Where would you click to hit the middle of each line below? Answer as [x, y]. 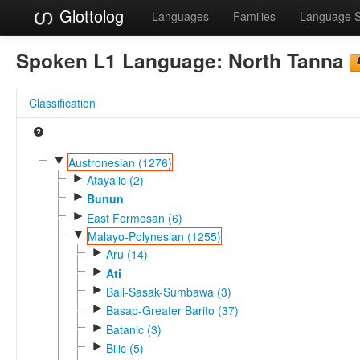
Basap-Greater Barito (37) [172, 311]
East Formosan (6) [134, 217]
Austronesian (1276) [120, 162]
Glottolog [89, 16]
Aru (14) [127, 254]
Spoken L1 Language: [122, 60]
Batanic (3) [133, 329]
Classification [62, 102]
